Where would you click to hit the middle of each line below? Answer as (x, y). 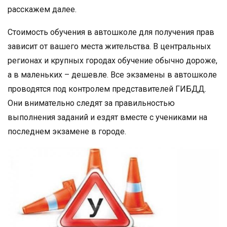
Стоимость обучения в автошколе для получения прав (111, 32)
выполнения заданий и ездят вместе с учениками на (107, 117)
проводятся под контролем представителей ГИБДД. (107, 89)
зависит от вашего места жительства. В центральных (109, 46)
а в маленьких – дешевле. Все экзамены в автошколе (112, 75)
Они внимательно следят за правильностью (91, 103)
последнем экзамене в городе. (67, 131)
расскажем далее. (42, 9)
